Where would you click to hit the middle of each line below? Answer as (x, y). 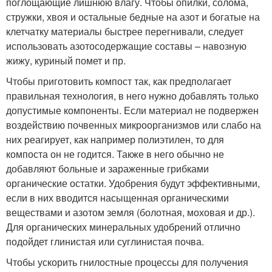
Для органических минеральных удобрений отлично (123, 226)
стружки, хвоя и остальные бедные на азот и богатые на (133, 16)
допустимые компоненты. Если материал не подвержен (132, 110)
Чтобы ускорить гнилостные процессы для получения (127, 262)
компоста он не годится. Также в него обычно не (115, 154)
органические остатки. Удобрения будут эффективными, (133, 183)
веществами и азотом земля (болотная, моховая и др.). (131, 212)
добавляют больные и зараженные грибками (107, 168)
